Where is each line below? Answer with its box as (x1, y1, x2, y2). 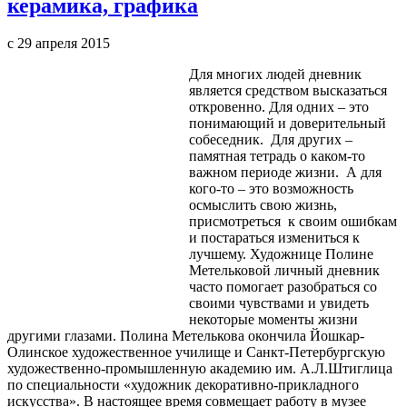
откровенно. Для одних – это (189, 99, 369, 115)
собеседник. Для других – (189, 132, 352, 148)
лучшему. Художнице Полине (189, 246, 373, 263)
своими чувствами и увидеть (189, 295, 369, 312)
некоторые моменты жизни (189, 312, 358, 328)
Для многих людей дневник (189, 66, 362, 83)
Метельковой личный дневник (189, 263, 380, 279)
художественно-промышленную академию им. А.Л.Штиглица (7, 361, 392, 377)
